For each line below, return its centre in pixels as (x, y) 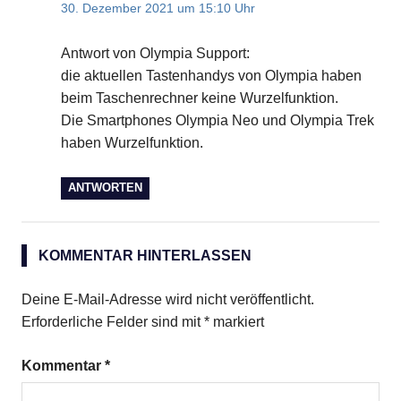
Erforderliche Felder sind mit (113, 322)
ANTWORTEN (105, 188)
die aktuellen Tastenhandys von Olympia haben (211, 76)
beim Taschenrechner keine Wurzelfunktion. (200, 98)
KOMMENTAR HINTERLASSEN (145, 256)
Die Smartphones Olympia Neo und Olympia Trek (218, 121)
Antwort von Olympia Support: (155, 54)
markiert (237, 322)
